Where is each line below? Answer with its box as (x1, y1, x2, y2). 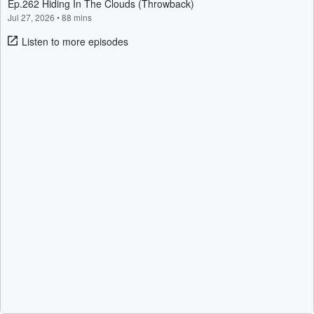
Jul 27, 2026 (8, 11, 57, 23)
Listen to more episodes (22, 34, 128, 48)
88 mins (62, 11, 92, 23)
